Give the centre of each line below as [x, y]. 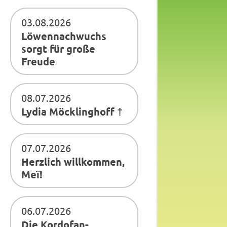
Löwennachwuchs [64, 36]
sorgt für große [59, 49]
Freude [39, 61]
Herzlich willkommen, [73, 162]
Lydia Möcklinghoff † [72, 111]
